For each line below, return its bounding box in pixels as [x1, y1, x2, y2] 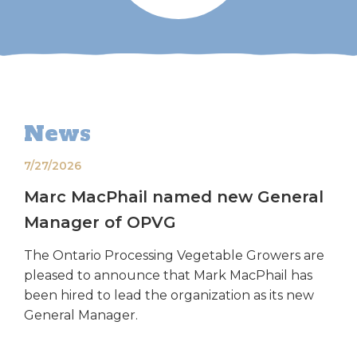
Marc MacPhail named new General [24, 187, 324, 207]
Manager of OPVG [24, 213, 176, 233]
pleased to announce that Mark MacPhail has [24, 268, 312, 284]
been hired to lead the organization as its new [24, 288, 314, 304]
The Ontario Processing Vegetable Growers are [24, 248, 324, 264]
